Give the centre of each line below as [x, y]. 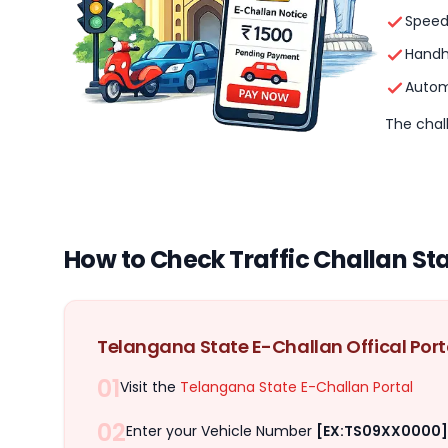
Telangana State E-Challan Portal [296, 387]
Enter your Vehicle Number [221, 431]
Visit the [150, 387]
